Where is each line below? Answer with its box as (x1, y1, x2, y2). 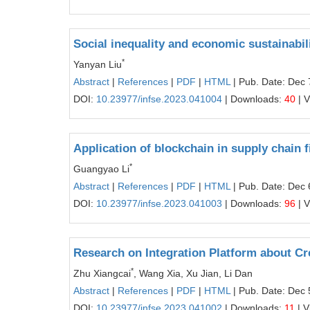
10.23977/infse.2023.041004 (96, 93, 222, 104)
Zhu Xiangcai (73, 268, 131, 279)
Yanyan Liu (73, 59, 122, 70)
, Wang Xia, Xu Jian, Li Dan (134, 268, 253, 279)
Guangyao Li (73, 163, 129, 174)
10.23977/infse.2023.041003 (96, 198, 222, 209)
